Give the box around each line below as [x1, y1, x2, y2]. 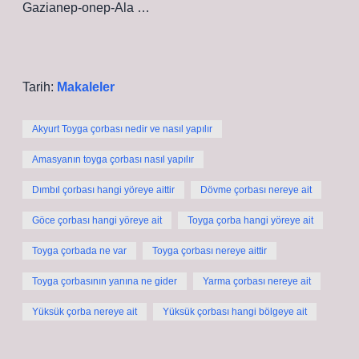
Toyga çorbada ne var [32, 245, 127, 256]
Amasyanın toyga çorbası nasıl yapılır [32, 154, 194, 165]
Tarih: [22, 80, 57, 94]
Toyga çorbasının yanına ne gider [32, 276, 177, 287]
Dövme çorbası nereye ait [200, 184, 312, 196]
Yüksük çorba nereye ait [32, 306, 137, 317]
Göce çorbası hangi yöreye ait [32, 215, 162, 226]
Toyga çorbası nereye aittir [152, 245, 267, 256]
